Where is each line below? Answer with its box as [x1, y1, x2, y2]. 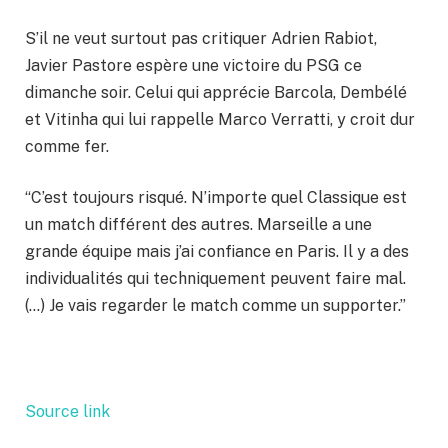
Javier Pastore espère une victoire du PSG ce [25, 55, 362, 75]
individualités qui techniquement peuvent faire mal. [25, 269, 406, 289]
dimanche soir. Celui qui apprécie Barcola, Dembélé [25, 82, 407, 102]
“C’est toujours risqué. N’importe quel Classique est [25, 188, 407, 208]
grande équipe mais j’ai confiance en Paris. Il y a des [25, 242, 409, 262]
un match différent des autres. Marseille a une [25, 215, 372, 235]
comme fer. [25, 136, 109, 156]
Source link [25, 401, 110, 421]
